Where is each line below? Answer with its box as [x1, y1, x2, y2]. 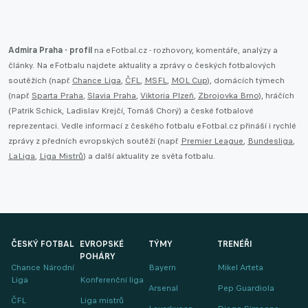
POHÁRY [80, 251, 115, 263]
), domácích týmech [207, 75, 285, 87]
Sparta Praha [32, 90, 83, 102]
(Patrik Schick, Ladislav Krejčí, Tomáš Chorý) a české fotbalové [8, 105, 254, 117]
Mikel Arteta [217, 262, 263, 274]
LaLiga [8, 151, 35, 162]
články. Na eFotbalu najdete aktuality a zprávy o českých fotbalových [8, 60, 276, 71]
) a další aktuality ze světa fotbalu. [83, 151, 215, 162]
